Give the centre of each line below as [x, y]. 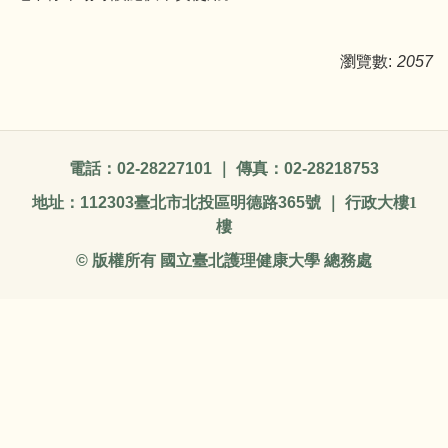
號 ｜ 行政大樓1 [360, 202]
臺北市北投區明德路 [205, 202]
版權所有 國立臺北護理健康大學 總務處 [230, 260]
